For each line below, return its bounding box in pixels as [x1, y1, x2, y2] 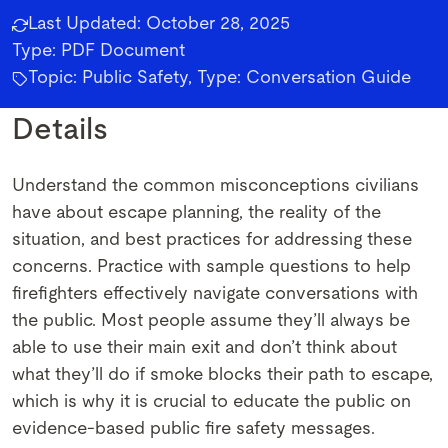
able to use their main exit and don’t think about [12, 339, 397, 357]
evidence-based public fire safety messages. [12, 420, 375, 438]
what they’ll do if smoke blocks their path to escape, [12, 366, 433, 384]
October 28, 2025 [146, 15, 290, 33]
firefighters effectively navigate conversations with [12, 285, 418, 303]
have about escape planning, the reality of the [12, 204, 381, 222]
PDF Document [61, 42, 185, 60]
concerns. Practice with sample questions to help [12, 258, 411, 276]
